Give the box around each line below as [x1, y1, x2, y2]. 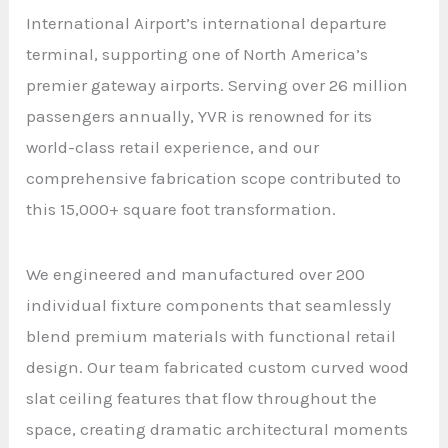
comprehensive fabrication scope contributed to [26, 167, 402, 188]
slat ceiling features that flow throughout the [26, 387, 378, 408]
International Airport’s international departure [26, 12, 388, 33]
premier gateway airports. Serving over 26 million [26, 74, 409, 95]
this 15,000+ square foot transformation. [26, 198, 337, 219]
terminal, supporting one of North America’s [26, 43, 369, 64]
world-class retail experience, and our [26, 136, 320, 157]
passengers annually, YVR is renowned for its [26, 105, 373, 126]
